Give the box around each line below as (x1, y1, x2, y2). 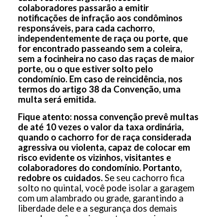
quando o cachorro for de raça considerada (17, 132, 191, 143)
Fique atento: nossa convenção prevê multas (17, 111, 199, 123)
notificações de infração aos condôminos (17, 13, 183, 24)
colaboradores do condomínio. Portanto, (17, 162, 182, 173)
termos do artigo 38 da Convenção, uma (17, 84, 181, 95)
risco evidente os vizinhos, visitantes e (17, 152, 171, 163)
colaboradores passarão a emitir (17, 2, 149, 14)
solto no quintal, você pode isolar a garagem (17, 183, 194, 194)
